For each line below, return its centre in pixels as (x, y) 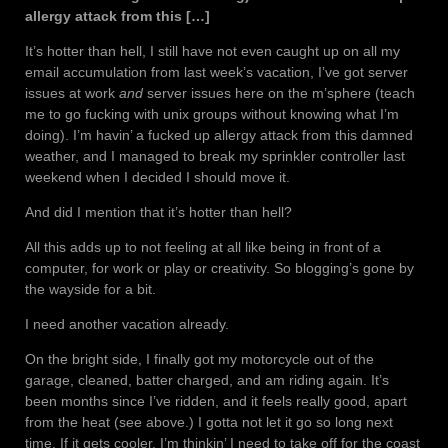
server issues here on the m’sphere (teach (279, 93)
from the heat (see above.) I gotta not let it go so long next (209, 422)
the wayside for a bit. (90, 289)
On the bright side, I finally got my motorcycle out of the (199, 359)
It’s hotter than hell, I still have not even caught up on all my (212, 51)
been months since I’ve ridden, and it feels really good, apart (216, 401)
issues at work (72, 93)
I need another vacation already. (127, 324)
